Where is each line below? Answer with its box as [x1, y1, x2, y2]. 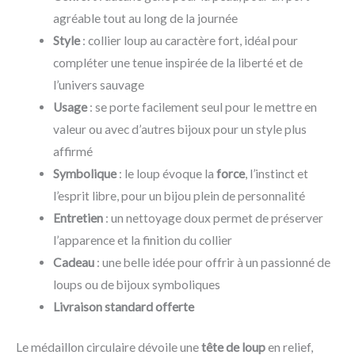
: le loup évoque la [116, 166, 216, 181]
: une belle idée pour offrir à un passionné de [94, 254, 330, 269]
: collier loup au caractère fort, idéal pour [79, 32, 298, 48]
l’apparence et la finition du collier [52, 232, 232, 247]
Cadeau [52, 254, 94, 269]
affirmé [52, 143, 93, 158]
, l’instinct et [244, 166, 308, 181]
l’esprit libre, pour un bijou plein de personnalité [52, 188, 305, 203]
